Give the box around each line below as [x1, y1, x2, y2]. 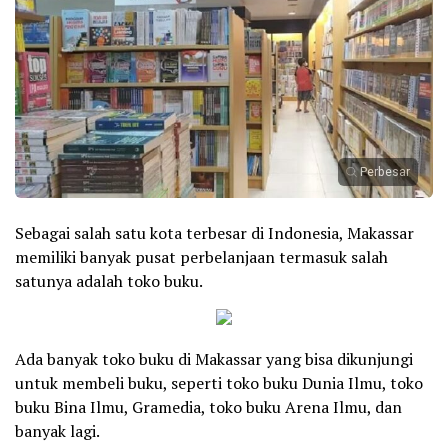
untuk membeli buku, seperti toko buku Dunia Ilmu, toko [15, 372, 423, 395]
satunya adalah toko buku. [15, 270, 203, 293]
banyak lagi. [15, 420, 100, 443]
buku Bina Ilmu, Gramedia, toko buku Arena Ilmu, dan [15, 396, 402, 419]
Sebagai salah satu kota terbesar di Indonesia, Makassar [15, 222, 414, 245]
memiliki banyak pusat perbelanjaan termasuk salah [15, 246, 388, 269]
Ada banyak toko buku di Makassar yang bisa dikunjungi [15, 348, 413, 371]
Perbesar [360, 163, 410, 182]
